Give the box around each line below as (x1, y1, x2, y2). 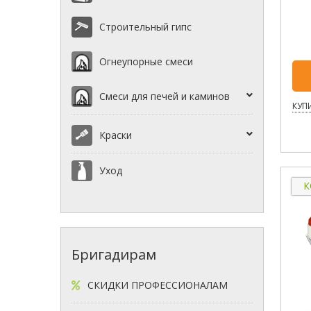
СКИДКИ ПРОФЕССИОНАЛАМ (87, 278, 228, 292)
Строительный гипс (99, 20, 192, 34)
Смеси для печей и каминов (99, 90, 230, 103)
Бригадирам (72, 245, 156, 264)
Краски (99, 128, 132, 142)
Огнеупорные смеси (99, 55, 193, 69)
